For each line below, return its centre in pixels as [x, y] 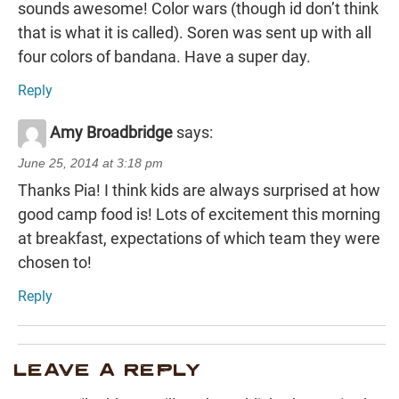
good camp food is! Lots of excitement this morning [199, 215]
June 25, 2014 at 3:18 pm [90, 163]
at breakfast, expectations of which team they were [199, 239]
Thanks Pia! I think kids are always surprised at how [199, 191]
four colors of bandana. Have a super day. [164, 57]
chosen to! [55, 263]
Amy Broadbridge [111, 132]
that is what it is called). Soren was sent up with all [195, 33]
